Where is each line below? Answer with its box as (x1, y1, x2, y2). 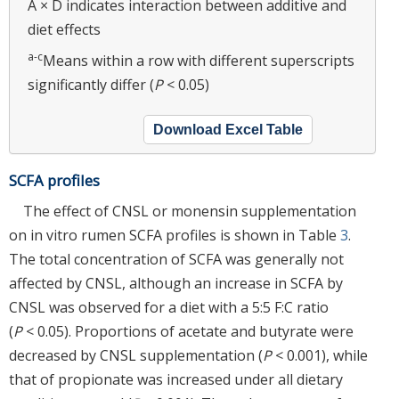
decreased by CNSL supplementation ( (9, 345, 263, 365)
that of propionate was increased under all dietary (9, 369, 343, 389)
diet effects (28, 19, 101, 39)
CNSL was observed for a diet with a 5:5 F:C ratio (9, 297, 329, 317)
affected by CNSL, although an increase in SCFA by (9, 273, 343, 293)
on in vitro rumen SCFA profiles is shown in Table (9, 224, 340, 245)
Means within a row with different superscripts (43, 50, 354, 70)
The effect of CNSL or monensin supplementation (23, 200, 356, 221)
